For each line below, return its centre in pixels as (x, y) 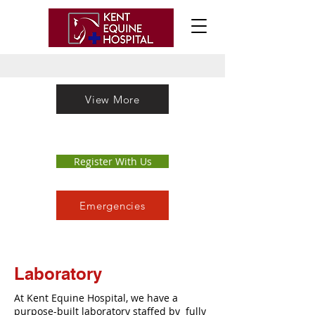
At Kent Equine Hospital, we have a (96, 298)
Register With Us (112, 161)
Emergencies (112, 205)
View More (112, 99)
